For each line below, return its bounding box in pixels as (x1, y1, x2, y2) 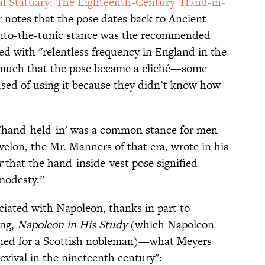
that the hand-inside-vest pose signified (2, 155, 198, 172)
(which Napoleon (127, 216, 214, 233)
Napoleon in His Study (17, 216, 127, 233)
